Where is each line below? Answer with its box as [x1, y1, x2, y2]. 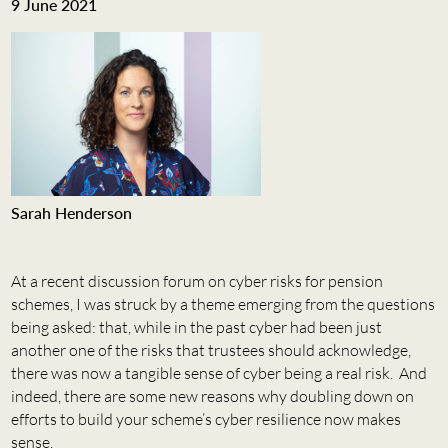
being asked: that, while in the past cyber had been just [10, 316, 382, 337]
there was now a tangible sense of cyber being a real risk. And [10, 362, 427, 383]
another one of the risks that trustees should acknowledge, [10, 339, 411, 360]
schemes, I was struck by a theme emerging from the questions [10, 293, 435, 314]
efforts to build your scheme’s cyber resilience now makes [10, 408, 401, 429]
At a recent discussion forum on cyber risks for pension [10, 270, 383, 291]
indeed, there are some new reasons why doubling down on [10, 385, 414, 406]
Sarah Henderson [10, 202, 132, 222]
